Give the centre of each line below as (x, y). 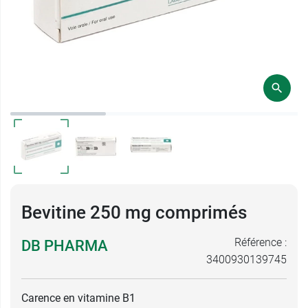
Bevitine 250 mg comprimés (134, 212)
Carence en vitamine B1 (78, 298)
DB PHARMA (65, 246)
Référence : (261, 242)
